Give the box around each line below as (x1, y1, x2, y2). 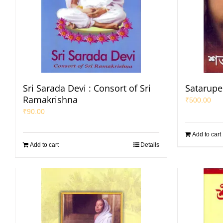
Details (140, 141, 159, 148)
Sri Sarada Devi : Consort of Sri (23, 82, 151, 94)
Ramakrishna (23, 94, 78, 106)
